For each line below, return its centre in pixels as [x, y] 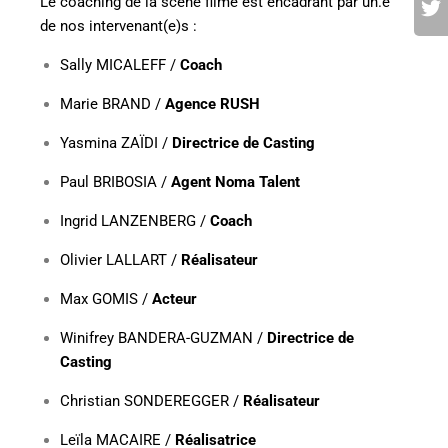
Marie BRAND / [112, 104]
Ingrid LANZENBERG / [135, 221]
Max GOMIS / [106, 299]
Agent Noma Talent [235, 182]
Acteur [174, 299]
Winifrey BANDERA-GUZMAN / [163, 338]
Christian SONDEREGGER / [151, 401]
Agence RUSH [212, 104]
